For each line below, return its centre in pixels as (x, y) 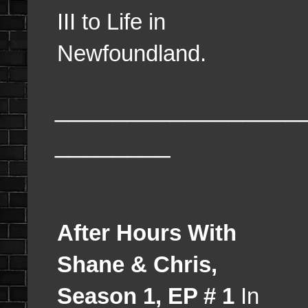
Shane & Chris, (137, 265)
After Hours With (147, 233)
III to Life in (111, 22)
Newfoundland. (132, 54)
